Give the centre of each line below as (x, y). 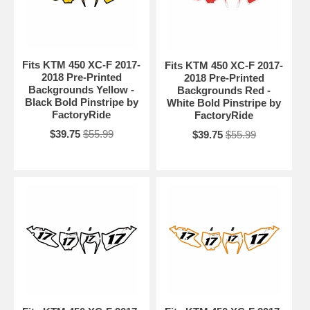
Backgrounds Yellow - (82, 90)
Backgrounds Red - (224, 91)
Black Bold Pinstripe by (81, 102)
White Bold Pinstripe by (224, 103)
